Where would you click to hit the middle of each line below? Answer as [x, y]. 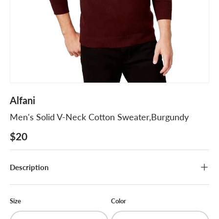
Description [29, 167]
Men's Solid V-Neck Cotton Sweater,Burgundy [99, 117]
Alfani [22, 100]
